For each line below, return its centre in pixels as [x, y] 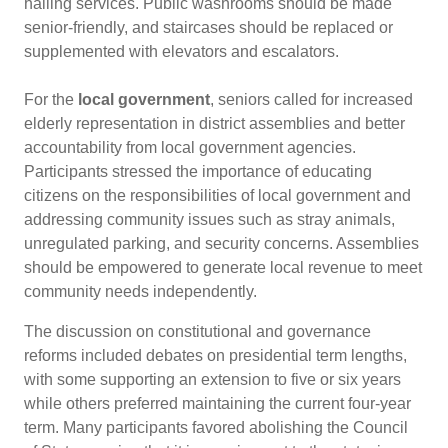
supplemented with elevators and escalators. [181, 51]
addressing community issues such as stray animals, [209, 219]
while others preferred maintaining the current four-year [217, 403]
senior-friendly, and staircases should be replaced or [208, 27]
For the [51, 99]
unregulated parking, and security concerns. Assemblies [221, 243]
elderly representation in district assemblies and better [214, 123]
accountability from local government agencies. [190, 147]
